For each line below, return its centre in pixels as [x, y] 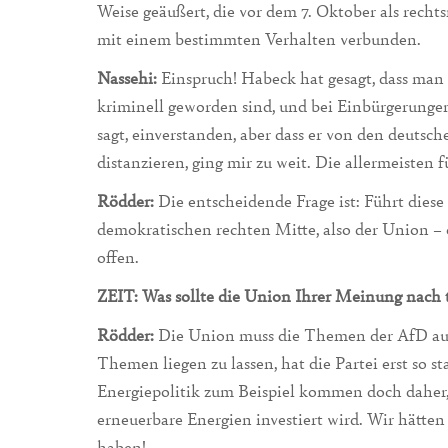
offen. [118, 256]
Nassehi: [127, 78]
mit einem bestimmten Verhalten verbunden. [259, 39]
